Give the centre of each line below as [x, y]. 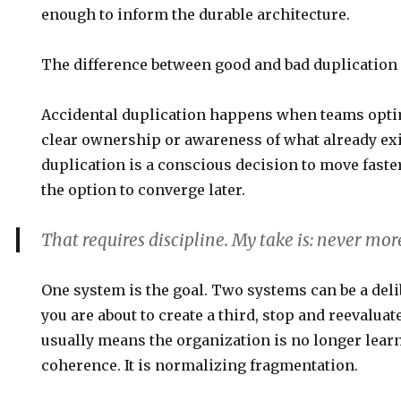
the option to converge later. [144, 190]
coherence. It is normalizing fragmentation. [200, 365]
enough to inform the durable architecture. [196, 14]
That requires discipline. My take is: [179, 240]
